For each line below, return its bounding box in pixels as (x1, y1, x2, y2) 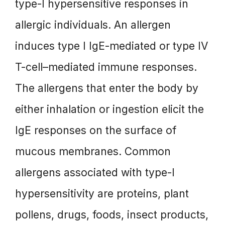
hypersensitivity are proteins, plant (15, 187, 189, 200)
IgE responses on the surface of (15, 124, 176, 137)
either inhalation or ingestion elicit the (15, 102, 204, 116)
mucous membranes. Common (15, 145, 171, 158)
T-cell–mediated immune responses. (15, 60, 197, 73)
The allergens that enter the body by (15, 81, 198, 94)
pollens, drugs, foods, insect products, (15, 208, 208, 221)
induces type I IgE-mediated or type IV (15, 39, 208, 52)
